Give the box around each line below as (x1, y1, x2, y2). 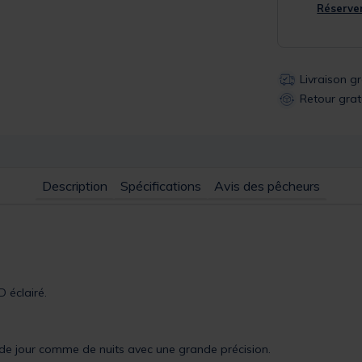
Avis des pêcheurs (214, 177, 320, 194)
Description (42, 177, 107, 194)
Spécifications (120, 177, 201, 194)
